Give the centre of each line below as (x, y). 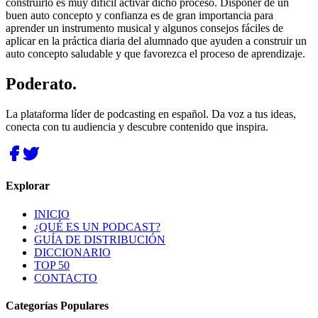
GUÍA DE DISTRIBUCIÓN (100, 239)
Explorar (28, 186)
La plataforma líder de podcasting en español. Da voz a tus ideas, (151, 114)
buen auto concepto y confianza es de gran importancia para (139, 16)
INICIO (52, 214)
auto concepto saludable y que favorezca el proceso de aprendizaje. (155, 54)
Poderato (39, 84)
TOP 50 (52, 265)
